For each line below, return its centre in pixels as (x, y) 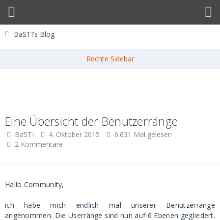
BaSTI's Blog (34, 34)
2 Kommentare (39, 144)
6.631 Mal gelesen (142, 134)
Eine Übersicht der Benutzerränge (92, 121)
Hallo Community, (35, 184)
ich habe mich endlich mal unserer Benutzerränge (110, 205)
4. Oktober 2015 (74, 134)
